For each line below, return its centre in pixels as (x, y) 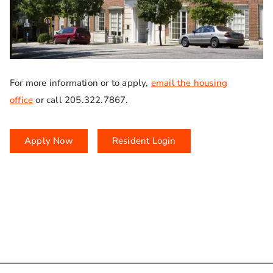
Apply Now (49, 141)
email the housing (189, 83)
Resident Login (144, 141)
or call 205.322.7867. (81, 100)
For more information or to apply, (80, 83)
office (22, 100)
